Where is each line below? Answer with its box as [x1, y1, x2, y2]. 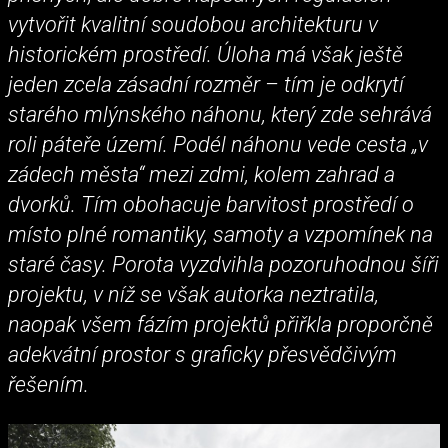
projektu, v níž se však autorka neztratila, [8, 281, 379, 307]
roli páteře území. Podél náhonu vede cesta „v [8, 131, 428, 157]
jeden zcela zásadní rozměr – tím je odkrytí [8, 71, 404, 97]
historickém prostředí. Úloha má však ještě [8, 41, 403, 67]
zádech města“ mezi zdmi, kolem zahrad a [8, 161, 395, 187]
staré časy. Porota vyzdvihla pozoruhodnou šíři [8, 251, 439, 277]
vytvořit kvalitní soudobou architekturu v [8, 11, 378, 37]
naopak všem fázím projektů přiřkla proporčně [8, 311, 433, 337]
